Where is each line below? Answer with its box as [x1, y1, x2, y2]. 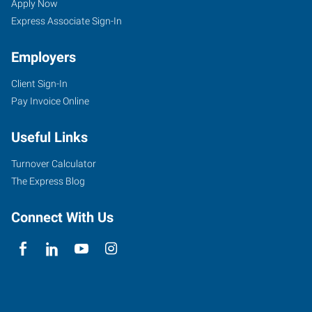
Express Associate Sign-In [11, 15, 122, 26]
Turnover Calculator [11, 158, 96, 169]
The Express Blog [11, 175, 85, 187]
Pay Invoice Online [11, 95, 89, 107]
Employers [11, 49, 76, 65]
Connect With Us [11, 209, 114, 226]
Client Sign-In [11, 78, 68, 89]
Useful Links [11, 129, 88, 146]
